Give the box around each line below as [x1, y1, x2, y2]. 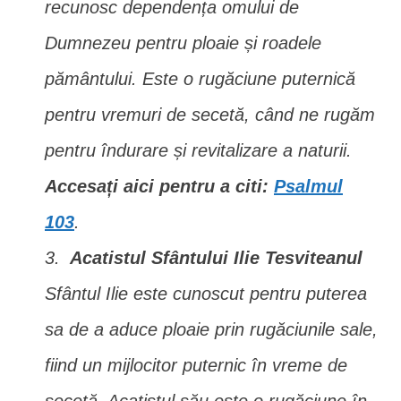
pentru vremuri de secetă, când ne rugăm [45, 105, 375, 124]
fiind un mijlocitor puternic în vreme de [45, 355, 347, 375]
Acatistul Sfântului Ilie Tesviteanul [70, 248, 363, 268]
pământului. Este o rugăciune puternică [45, 69, 355, 89]
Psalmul [274, 176, 343, 196]
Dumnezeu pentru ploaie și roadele [45, 33, 321, 53]
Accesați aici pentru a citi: [45, 176, 274, 196]
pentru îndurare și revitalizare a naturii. [45, 141, 352, 160]
